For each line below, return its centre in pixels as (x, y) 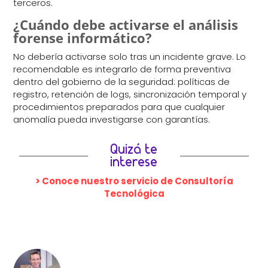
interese (134, 162)
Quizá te (134, 150)
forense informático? (83, 37)
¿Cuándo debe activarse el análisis (126, 24)
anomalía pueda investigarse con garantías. (112, 119)
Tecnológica (134, 193)
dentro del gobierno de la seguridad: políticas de (122, 81)
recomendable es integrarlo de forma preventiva (122, 69)
